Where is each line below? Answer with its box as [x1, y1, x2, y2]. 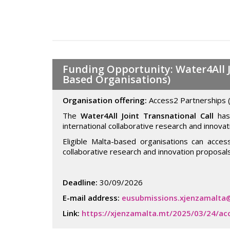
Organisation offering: [63, 95, 149, 105]
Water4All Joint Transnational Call [81, 110, 214, 121]
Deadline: [63, 177, 98, 187]
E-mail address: [63, 193, 122, 203]
